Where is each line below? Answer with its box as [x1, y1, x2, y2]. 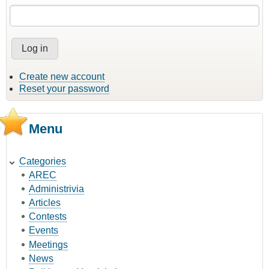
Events [29, 225, 58, 236]
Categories [19, 156, 66, 166]
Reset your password [19, 83, 109, 94]
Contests [29, 211, 67, 222]
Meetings [29, 239, 68, 250]
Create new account [19, 71, 104, 82]
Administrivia [29, 183, 84, 194]
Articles [29, 198, 61, 208]
